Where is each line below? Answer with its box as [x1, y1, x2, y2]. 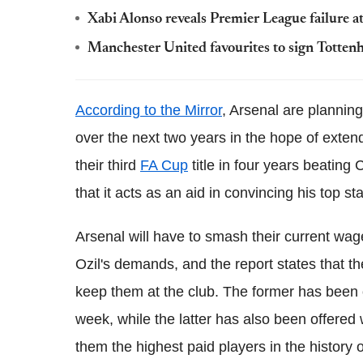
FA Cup [140, 157, 188, 173]
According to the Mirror [75, 102, 222, 118]
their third [75, 157, 140, 173]
